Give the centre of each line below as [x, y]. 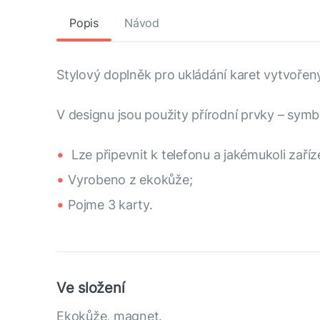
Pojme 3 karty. [110, 205]
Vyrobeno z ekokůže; [130, 180]
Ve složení [91, 288]
